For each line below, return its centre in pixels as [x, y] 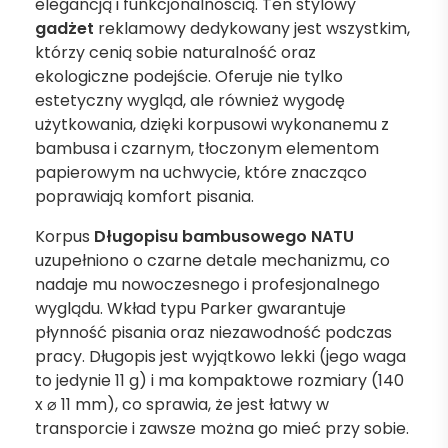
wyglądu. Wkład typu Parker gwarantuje [190, 308]
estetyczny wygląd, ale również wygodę [190, 100]
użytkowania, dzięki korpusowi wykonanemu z [212, 124]
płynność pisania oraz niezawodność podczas [213, 332]
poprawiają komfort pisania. [144, 196]
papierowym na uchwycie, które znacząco [201, 172]
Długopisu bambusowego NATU [224, 236]
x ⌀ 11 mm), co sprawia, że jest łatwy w [182, 404]
